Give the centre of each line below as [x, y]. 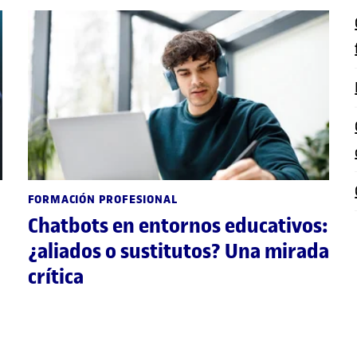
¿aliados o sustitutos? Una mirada [178, 251]
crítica [55, 277]
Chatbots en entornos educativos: [178, 226]
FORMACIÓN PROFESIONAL [102, 199]
